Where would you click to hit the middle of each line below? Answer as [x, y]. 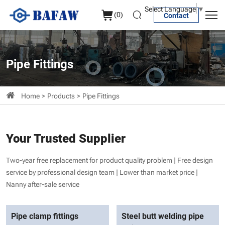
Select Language [170, 8]
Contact [176, 15]
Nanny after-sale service [43, 183]
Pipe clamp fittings [45, 215]
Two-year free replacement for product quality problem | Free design [109, 159]
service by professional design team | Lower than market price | [102, 171]
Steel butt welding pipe [162, 215]
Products [61, 95]
